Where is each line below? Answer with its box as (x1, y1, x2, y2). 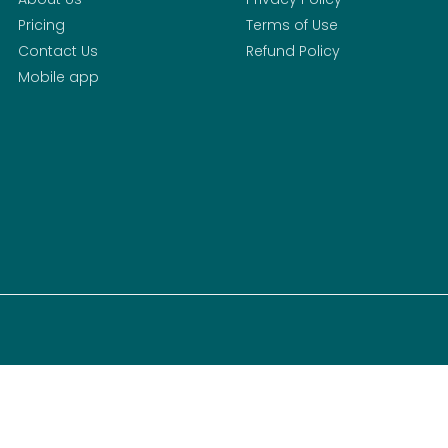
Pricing (18, 15, 65, 36)
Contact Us (18, 41, 98, 62)
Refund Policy (246, 41, 340, 62)
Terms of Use (246, 15, 338, 36)
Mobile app (18, 67, 99, 88)
